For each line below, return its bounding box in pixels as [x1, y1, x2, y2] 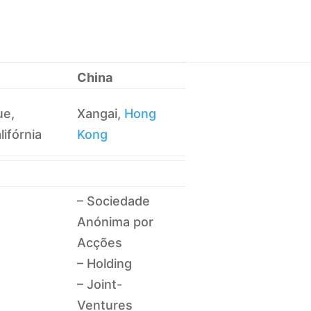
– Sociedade [77, 193, 151, 208]
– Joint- [77, 276, 123, 292]
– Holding [77, 255, 133, 271]
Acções [77, 235, 123, 250]
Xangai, [77, 106, 125, 121]
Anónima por [77, 214, 154, 229]
